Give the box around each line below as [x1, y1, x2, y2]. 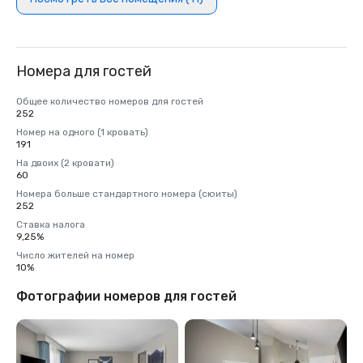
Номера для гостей [16, 62, 152, 80]
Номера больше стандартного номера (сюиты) [16, 188, 237, 199]
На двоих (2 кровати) [16, 157, 114, 169]
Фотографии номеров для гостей [16, 288, 237, 304]
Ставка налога [16, 219, 85, 230]
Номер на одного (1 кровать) [16, 126, 148, 138]
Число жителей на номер [16, 250, 135, 261]
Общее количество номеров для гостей [16, 96, 203, 107]
